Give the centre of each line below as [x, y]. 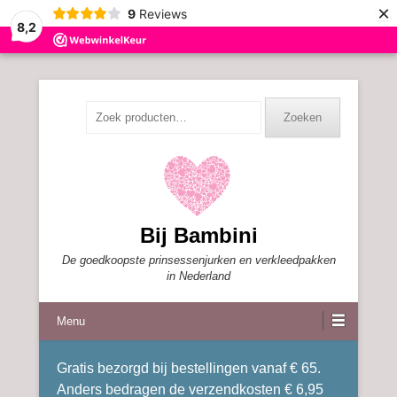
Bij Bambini [198, 235]
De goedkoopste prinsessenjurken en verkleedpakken [198, 260]
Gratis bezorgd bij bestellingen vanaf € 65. [189, 368]
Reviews [163, 13]
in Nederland [198, 276]
